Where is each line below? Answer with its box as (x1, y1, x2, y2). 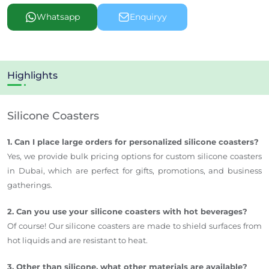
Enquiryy (130, 11, 167, 23)
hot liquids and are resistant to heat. (7, 235, 148, 245)
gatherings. (7, 180, 52, 190)
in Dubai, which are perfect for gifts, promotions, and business (7, 165, 262, 175)
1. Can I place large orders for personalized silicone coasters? (7, 136, 259, 147)
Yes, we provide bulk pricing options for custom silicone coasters (7, 151, 262, 161)
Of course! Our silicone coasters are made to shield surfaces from (7, 220, 262, 231)
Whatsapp (37, 11, 80, 23)
